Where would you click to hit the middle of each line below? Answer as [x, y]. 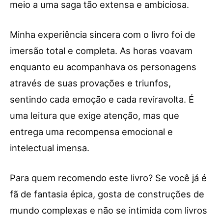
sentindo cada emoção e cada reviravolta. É [102, 99]
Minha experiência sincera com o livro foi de [103, 35]
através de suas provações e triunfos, [90, 83]
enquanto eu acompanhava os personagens [103, 67]
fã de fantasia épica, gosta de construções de [107, 194]
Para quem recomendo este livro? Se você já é [108, 178]
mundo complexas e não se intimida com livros [109, 210]
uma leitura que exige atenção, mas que [95, 116]
